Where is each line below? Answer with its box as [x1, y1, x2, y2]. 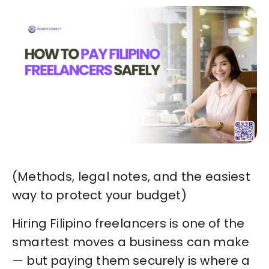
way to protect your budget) [12, 187, 187, 204]
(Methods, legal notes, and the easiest [12, 168, 250, 186]
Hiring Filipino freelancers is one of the [12, 215, 245, 232]
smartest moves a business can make [12, 234, 250, 251]
